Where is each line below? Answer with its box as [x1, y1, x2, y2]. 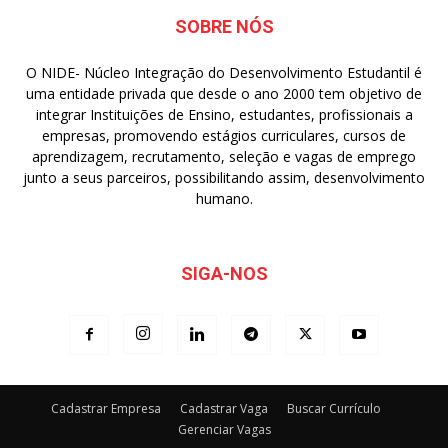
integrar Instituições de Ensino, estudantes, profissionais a [35, 104, 413, 124]
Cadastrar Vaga [180, 399, 268, 417]
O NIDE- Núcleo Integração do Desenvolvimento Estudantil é [26, 62, 422, 82]
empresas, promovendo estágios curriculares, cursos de [42, 125, 406, 145]
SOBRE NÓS [174, 15, 274, 37]
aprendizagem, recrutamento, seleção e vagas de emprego [32, 146, 416, 166]
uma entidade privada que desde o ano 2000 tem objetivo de [26, 83, 422, 103]
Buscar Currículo [287, 399, 381, 417]
